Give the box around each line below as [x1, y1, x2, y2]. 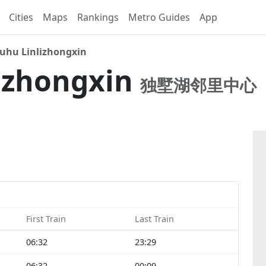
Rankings [77, 11, 119, 24]
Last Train [135, 213, 174, 225]
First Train [26, 213, 66, 225]
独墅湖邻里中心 [140, 74, 256, 96]
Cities [9, 11, 33, 24]
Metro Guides [128, 11, 190, 24]
